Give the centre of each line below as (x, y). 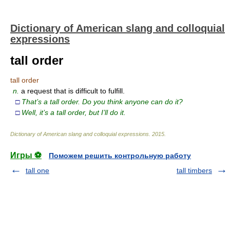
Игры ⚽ (26, 155)
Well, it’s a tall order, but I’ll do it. (74, 112)
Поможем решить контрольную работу (120, 156)
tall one (37, 170)
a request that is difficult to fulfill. (73, 91)
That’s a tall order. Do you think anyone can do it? (102, 102)
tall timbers (194, 170)
